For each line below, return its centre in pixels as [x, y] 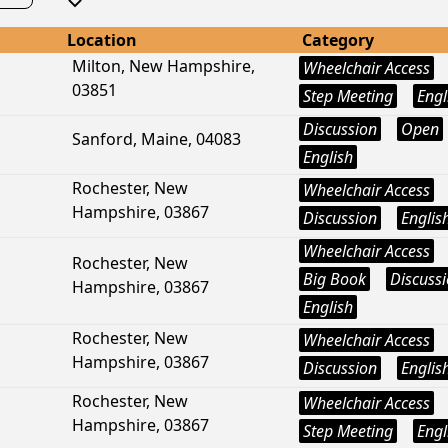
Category [338, 40]
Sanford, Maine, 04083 [156, 139]
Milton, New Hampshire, [163, 66]
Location [102, 40]
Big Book [334, 279]
